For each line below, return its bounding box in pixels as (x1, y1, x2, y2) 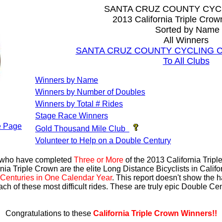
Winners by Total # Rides (35, 100, 123, 108)
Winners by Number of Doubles (35, 88, 145, 96)
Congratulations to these (5, 209, 93, 218)
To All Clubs (163, 56, 210, 66)
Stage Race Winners (35, 111, 108, 120)
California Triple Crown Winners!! (93, 209, 217, 218)
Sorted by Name (153, 25, 220, 35)
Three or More (74, 156, 123, 164)
